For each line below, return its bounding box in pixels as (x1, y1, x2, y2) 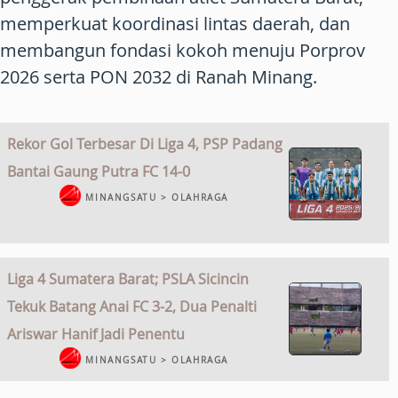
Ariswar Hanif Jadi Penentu (7, 323, 185, 344)
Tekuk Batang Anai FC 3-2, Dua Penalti (7, 296, 257, 316)
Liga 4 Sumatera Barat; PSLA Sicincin (7, 268, 249, 289)
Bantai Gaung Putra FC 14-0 (7, 161, 190, 181)
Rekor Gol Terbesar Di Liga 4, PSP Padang (7, 133, 283, 154)
